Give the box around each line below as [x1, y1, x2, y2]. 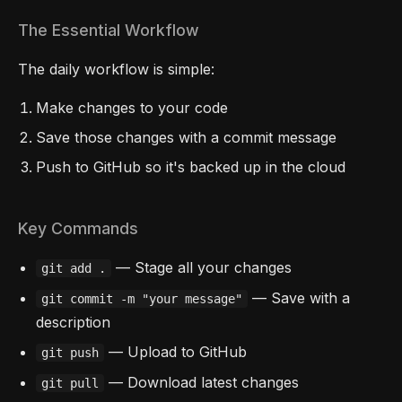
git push [41, 345, 99, 361]
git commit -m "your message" [41, 291, 242, 306]
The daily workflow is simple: [18, 59, 214, 78]
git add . [41, 261, 106, 276]
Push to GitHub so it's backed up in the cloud [36, 158, 345, 177]
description [36, 312, 110, 331]
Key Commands [18, 219, 138, 239]
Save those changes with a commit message [36, 127, 336, 146]
